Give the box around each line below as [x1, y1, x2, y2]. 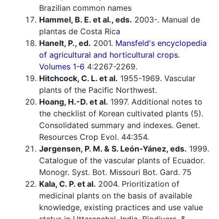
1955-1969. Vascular [118, 73, 196, 84]
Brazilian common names [39, 3, 131, 13]
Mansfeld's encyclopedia [115, 38, 207, 48]
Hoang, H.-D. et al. [39, 97, 108, 107]
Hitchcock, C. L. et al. [39, 73, 118, 84]
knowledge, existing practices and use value [39, 202, 203, 213]
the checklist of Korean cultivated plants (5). [39, 109, 203, 119]
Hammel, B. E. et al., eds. [39, 15, 132, 25]
